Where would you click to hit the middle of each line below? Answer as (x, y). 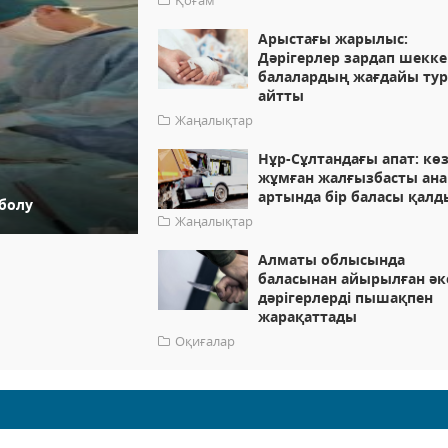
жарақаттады (308, 317)
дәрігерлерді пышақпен (346, 298)
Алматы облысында (332, 260)
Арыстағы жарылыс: (333, 39)
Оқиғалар (205, 341)
